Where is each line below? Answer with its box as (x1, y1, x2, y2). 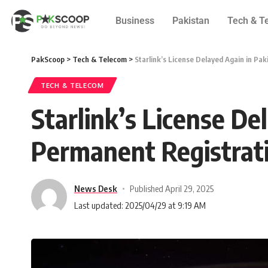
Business (115, 15, 154, 26)
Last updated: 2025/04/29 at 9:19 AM (74, 199, 206, 211)
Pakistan (172, 15, 209, 26)
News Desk (74, 182, 117, 194)
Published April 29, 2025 (129, 182, 214, 194)
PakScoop (31, 54, 65, 64)
